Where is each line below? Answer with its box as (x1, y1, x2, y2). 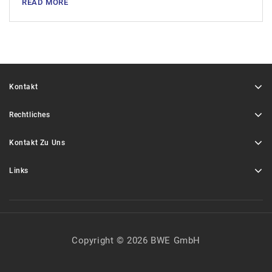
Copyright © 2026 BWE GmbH (72, 235, 200, 246)
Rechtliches (9, 110, 50, 119)
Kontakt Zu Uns (9, 138, 66, 147)
